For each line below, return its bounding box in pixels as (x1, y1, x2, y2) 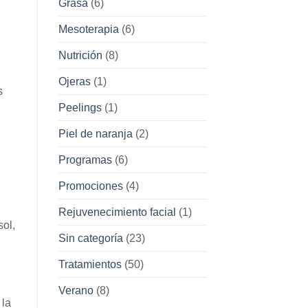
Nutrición (58, 49, 102, 61)
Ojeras (58, 75, 91, 87)
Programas (58, 153, 112, 166)
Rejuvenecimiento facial (58, 206, 176, 218)
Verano (58, 284, 93, 296)
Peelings (58, 101, 102, 113)
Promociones (58, 179, 123, 192)
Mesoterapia (58, 23, 119, 35)
